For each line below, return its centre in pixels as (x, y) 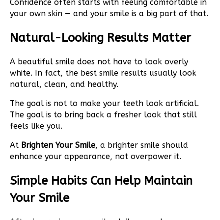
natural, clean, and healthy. (64, 84)
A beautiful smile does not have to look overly (99, 62)
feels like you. (36, 126)
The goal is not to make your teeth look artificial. (104, 104)
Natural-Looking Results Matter (100, 38)
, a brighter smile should (142, 145)
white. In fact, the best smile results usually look (103, 73)
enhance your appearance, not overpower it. (96, 157)
